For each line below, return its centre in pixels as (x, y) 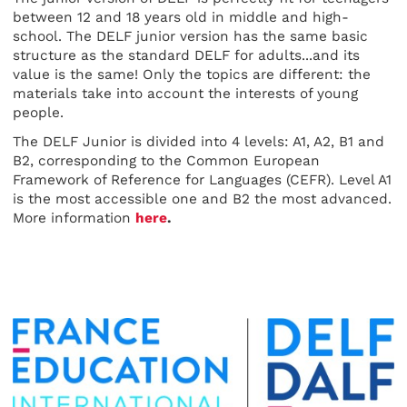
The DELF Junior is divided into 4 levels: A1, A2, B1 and (199, 141)
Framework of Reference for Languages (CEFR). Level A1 (202, 179)
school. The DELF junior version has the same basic (190, 36)
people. (38, 112)
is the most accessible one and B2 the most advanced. (202, 199)
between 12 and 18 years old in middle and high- (181, 17)
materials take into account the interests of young (185, 93)
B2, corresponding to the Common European (166, 160)
